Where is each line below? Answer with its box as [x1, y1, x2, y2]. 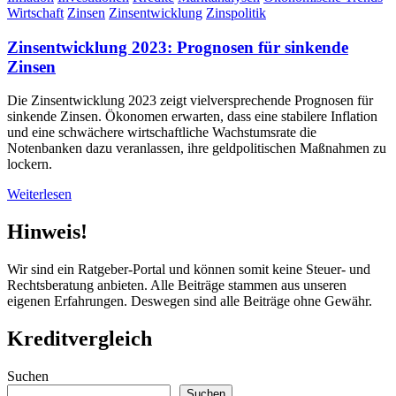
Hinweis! [7, 220, 88, 244]
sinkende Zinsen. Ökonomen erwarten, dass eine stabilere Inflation [7, 109, 377, 125]
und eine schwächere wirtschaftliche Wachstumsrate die [7, 125, 316, 141]
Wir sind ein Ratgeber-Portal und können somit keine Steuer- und [7, 262, 370, 278]
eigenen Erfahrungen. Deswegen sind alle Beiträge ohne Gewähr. [7, 293, 372, 309]
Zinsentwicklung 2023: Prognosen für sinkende [7, 37, 348, 57]
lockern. [7, 156, 52, 172]
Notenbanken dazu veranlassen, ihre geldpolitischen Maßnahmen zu [7, 141, 386, 156]
